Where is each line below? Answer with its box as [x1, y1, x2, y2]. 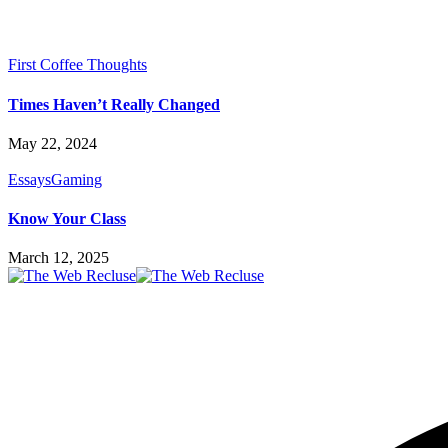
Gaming [51, 170, 102, 188]
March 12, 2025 [8, 249, 109, 267]
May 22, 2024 [8, 134, 97, 152]
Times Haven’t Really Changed [8, 95, 220, 113]
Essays [8, 170, 51, 188]
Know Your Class [8, 210, 126, 228]
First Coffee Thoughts [8, 56, 147, 74]
